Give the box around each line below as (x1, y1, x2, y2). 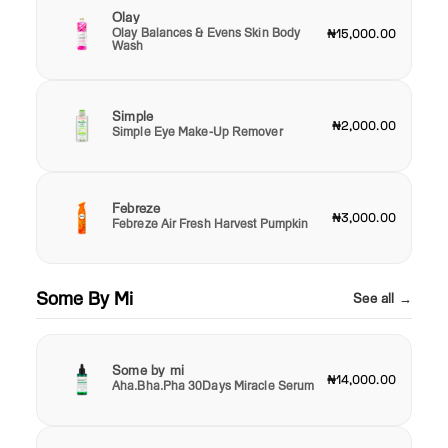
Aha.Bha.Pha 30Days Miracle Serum (112, 377, 315, 393)
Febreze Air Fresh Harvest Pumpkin (112, 215, 309, 231)
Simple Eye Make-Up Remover (112, 123, 283, 139)
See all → (353, 289, 412, 306)
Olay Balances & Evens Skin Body (112, 25, 301, 41)
